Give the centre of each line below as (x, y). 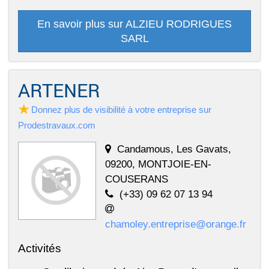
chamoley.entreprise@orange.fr (176, 224)
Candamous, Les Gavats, (174, 149)
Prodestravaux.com (57, 125)
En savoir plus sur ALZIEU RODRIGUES (134, 24)
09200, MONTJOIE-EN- (158, 164)
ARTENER (59, 90)
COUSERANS (137, 179)
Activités (40, 248)
